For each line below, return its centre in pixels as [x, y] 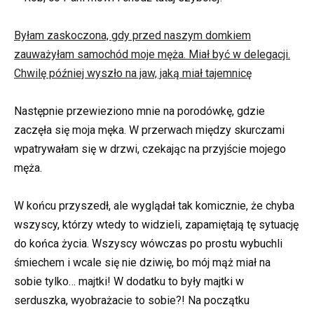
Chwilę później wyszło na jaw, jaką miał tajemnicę [133, 73]
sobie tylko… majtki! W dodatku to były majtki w [129, 282]
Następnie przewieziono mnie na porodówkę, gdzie [139, 111]
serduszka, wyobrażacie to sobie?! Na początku [132, 301]
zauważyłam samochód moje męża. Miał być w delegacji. [152, 54]
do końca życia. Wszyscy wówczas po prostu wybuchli [148, 244]
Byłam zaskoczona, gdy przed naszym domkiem [132, 35]
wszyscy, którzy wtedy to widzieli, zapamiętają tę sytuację [156, 225]
